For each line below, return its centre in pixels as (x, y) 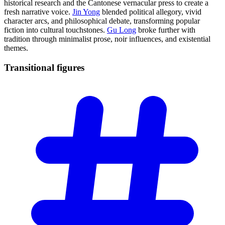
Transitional (30, 68)
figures (71, 68)
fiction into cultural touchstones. (55, 30)
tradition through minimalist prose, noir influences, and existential (107, 39)
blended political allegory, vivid (151, 12)
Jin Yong (86, 12)
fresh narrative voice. (38, 12)
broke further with (166, 30)
